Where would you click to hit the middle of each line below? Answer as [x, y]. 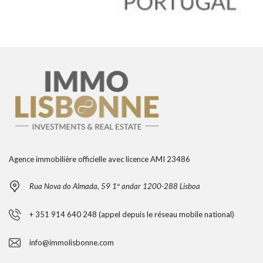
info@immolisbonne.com [72, 242]
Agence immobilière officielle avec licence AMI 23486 [100, 159]
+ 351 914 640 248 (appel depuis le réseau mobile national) [132, 214]
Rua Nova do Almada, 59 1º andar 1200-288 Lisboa [115, 186]
